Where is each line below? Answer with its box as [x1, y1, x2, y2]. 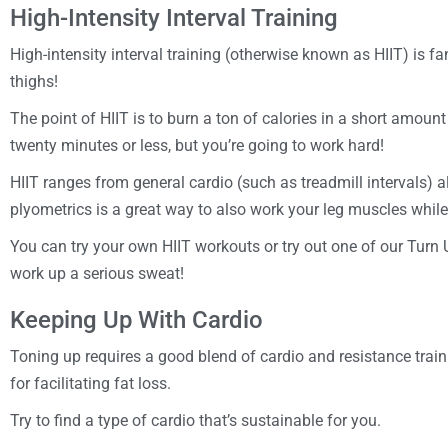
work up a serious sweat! [10, 263, 184, 283]
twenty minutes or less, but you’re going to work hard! [10, 135, 384, 155]
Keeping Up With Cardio [10, 305, 263, 334]
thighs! [10, 71, 58, 91]
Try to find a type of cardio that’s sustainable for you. [10, 410, 381, 430]
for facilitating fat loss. [10, 373, 171, 393]
